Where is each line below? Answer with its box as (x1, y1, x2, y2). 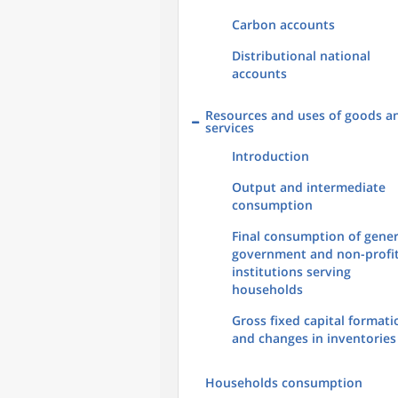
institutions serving (232, 263, 351, 280)
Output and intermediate (232, 179, 386, 195)
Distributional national (232, 47, 370, 64)
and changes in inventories (232, 330, 396, 346)
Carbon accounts (232, 16, 335, 33)
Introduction (232, 147, 309, 164)
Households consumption (205, 374, 362, 391)
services (205, 119, 254, 136)
